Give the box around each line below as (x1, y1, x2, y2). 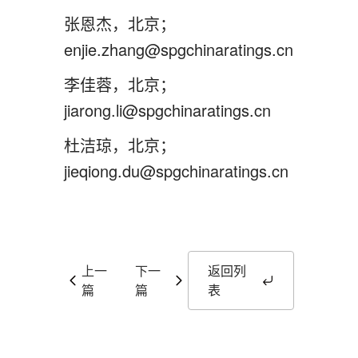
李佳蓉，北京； (64, 73, 176, 96)
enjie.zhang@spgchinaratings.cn (64, 38, 293, 61)
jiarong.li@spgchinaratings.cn (64, 98, 271, 121)
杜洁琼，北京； (64, 133, 176, 157)
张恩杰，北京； (64, 12, 176, 35)
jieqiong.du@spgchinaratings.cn (64, 159, 288, 182)
